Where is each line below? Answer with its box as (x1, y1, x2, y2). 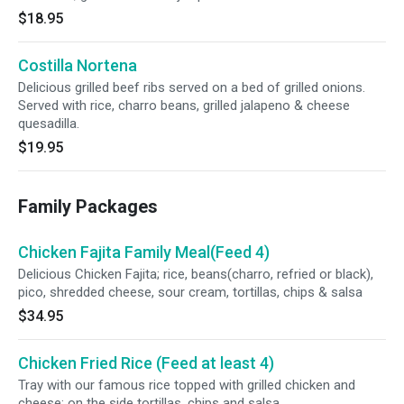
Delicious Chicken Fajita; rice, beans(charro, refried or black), (18, 266, 373, 282)
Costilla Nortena (18, 56, 137, 75)
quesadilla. (18, 115, 79, 132)
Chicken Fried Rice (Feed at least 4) (18, 353, 274, 372)
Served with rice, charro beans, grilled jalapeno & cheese (18, 97, 350, 114)
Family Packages (18, 196, 158, 217)
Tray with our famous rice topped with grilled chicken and (18, 377, 355, 393)
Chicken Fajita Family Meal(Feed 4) (18, 243, 270, 262)
